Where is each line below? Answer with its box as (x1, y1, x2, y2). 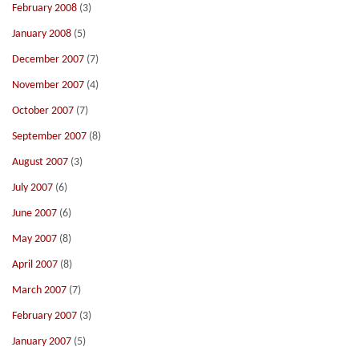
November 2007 (12, 79, 84, 91)
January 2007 (12, 336, 71, 348)
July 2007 (12, 182, 53, 194)
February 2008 (12, 2, 77, 14)
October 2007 (12, 105, 74, 117)
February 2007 (12, 310, 77, 322)
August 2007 (12, 156, 68, 168)
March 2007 (12, 284, 67, 296)
